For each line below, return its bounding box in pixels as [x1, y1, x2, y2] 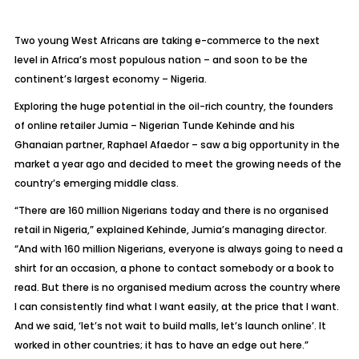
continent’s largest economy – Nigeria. [14, 72, 207, 86]
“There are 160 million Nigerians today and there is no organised [14, 204, 329, 217]
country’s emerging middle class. [14, 176, 179, 190]
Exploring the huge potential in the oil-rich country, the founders [14, 99, 333, 113]
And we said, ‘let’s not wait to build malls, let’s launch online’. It [14, 319, 326, 333]
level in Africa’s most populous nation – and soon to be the [14, 53, 308, 67]
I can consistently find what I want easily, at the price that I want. [14, 300, 339, 313]
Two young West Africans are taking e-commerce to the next [14, 34, 320, 47]
